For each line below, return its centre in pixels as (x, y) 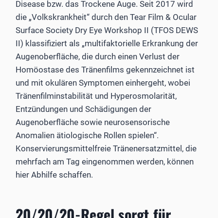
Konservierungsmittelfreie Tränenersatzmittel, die (106, 148)
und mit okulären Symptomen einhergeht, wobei (103, 82)
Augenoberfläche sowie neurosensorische (93, 122)
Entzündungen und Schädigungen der (83, 109)
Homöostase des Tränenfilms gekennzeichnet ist (105, 69)
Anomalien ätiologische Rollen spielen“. (87, 135)
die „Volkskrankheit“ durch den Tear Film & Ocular (106, 17)
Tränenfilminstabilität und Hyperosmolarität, (96, 96)
